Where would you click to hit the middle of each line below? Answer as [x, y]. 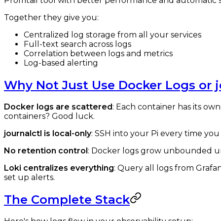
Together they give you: [51, 18]
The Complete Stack [67, 200]
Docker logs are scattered [58, 107]
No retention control [46, 151]
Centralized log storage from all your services [112, 35]
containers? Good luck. [49, 116]
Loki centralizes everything [59, 168]
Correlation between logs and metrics [98, 54]
